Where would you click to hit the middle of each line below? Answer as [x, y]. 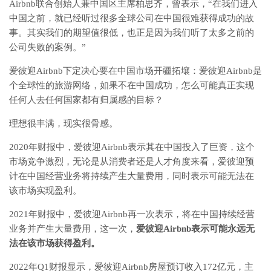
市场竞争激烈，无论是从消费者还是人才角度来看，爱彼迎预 [132, 161]
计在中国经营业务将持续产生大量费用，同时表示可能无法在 [132, 176]
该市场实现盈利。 [45, 190]
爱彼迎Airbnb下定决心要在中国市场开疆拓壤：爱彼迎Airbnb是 [135, 70]
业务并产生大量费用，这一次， [73, 228]
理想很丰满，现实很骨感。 [64, 123]
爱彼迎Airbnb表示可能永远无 [195, 228]
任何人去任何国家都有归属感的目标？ [86, 100]
